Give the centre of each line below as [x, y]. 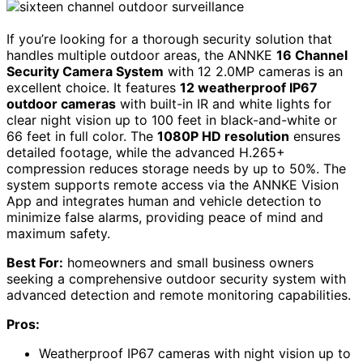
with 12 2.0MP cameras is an [253, 72]
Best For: [35, 263]
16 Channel [312, 56]
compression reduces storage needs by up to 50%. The [176, 169]
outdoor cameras [61, 104]
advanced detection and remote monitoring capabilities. [179, 295]
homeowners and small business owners [188, 263]
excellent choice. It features [93, 88]
